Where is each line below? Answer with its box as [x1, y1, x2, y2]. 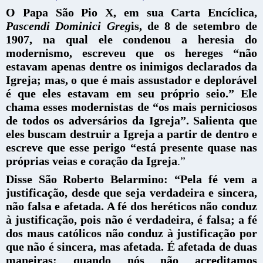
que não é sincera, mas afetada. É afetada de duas [6, 240, 257, 253]
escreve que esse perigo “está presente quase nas [6, 140, 257, 154]
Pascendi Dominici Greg [6, 19, 131, 32]
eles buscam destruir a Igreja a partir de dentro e [6, 127, 257, 140]
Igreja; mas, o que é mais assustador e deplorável [6, 73, 257, 86]
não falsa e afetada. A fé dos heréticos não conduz [6, 199, 257, 213]
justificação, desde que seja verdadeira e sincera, [6, 186, 257, 199]
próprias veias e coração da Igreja [6, 154, 177, 167]
